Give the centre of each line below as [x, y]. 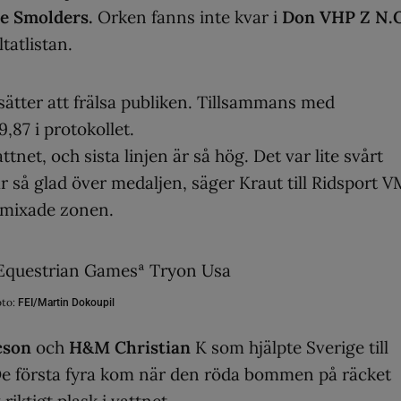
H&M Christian [130, 347]
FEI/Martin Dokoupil [65, 302]
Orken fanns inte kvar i [190, 17]
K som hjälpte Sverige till [292, 347]
